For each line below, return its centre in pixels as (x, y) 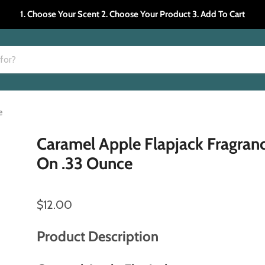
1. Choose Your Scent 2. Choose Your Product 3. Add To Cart (132, 14)
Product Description (98, 236)
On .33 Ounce (85, 163)
